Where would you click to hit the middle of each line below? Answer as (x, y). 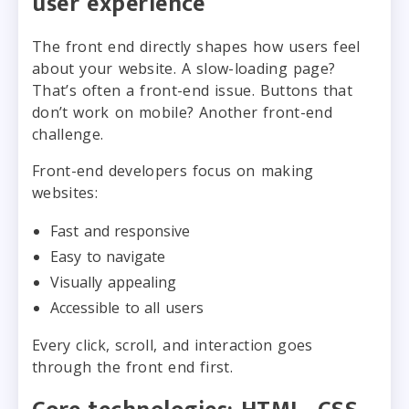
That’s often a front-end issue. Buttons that (193, 90)
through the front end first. (132, 367)
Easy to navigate (108, 256)
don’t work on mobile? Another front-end (182, 112)
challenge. (68, 134)
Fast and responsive (120, 231)
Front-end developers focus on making (173, 170)
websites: (65, 192)
